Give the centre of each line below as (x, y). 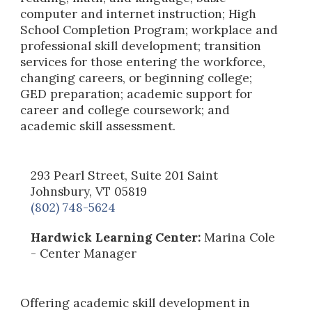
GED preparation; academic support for (136, 94)
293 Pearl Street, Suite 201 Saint (125, 175)
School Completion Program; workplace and (149, 30)
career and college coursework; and (125, 110)
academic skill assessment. (98, 126)
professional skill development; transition (141, 46)
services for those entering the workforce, (143, 62)
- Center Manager (84, 253)
